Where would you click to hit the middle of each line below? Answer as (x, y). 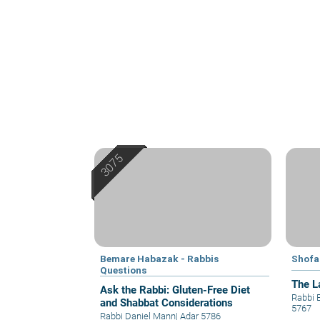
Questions (123, 270)
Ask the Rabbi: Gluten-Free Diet (175, 290)
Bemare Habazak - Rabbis (159, 259)
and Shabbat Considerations (166, 303)
